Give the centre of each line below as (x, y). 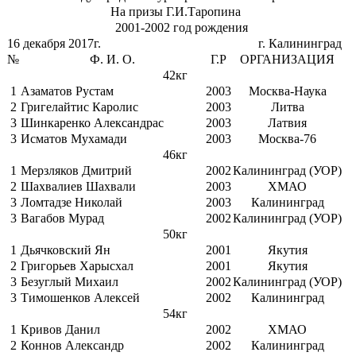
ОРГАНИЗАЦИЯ (287, 60)
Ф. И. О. (112, 60)
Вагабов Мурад (62, 219)
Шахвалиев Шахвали (78, 187)
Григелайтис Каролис (79, 107)
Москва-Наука (287, 91)
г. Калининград (300, 44)
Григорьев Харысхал (77, 266)
